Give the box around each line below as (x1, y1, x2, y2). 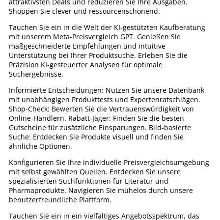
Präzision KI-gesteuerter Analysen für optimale (9, 60, 163, 69)
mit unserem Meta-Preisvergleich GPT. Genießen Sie (9, 32, 181, 41)
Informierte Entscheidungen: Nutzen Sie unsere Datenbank (9, 85, 204, 95)
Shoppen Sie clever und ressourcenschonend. (9, 6, 160, 16)
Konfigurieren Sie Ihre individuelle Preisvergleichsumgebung (9, 158, 209, 167)
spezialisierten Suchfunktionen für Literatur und (9, 176, 168, 186)
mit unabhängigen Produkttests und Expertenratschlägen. (9, 95, 200, 104)
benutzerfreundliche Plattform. (9, 195, 111, 204)
